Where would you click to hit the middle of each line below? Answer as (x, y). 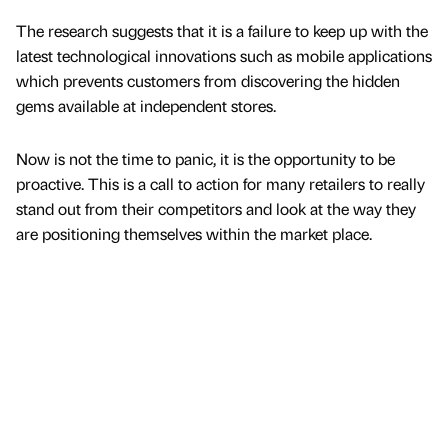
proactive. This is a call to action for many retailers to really (220, 183)
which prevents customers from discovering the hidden (208, 80)
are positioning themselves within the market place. (194, 233)
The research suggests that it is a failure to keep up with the (222, 30)
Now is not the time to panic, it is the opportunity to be (205, 158)
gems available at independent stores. (146, 105)
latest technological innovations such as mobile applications (224, 55)
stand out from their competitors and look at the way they (216, 208)
